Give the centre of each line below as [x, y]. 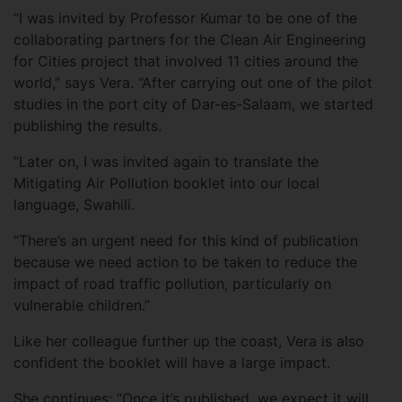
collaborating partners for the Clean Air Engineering [190, 40]
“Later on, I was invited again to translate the [166, 162]
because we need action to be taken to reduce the [185, 262]
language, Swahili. [74, 205]
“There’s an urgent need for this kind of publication [186, 241]
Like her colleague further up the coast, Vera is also [189, 341]
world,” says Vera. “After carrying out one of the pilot [193, 83]
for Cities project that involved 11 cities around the [186, 61]
